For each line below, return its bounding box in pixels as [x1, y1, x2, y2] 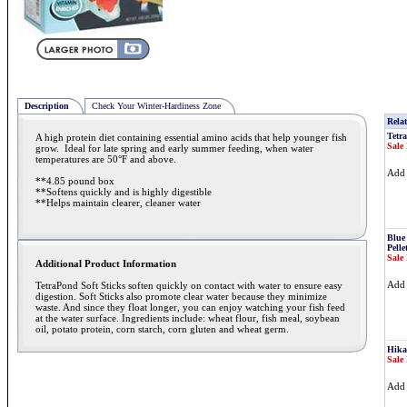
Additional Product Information [35, 258, 176, 269]
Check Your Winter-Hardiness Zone [92, 101, 221, 111]
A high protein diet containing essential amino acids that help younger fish [35, 132, 347, 143]
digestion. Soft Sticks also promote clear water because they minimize [35, 291, 327, 302]
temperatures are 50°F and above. [35, 154, 176, 164]
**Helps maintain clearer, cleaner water [35, 197, 201, 208]
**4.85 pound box [35, 175, 114, 186]
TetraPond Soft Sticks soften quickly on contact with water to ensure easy [35, 280, 342, 291]
